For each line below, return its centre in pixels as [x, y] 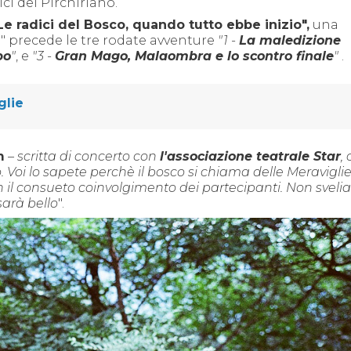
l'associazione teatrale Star [250, 156]
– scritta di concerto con [84, 156]
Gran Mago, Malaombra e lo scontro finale [194, 56]
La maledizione [290, 40]
